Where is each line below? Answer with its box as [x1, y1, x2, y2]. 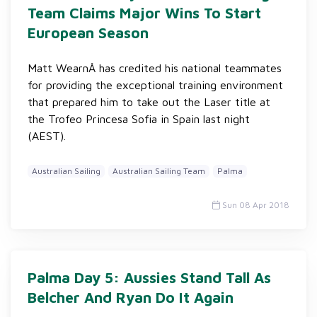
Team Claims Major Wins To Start [28, 4, 261, 21]
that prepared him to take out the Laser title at [28, 96, 270, 108]
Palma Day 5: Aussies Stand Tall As [28, 269, 271, 286]
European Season [28, 24, 149, 41]
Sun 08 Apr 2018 [220, 200, 289, 210]
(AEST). [28, 129, 66, 142]
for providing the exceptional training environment [28, 79, 283, 91]
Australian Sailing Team [113, 166, 205, 176]
